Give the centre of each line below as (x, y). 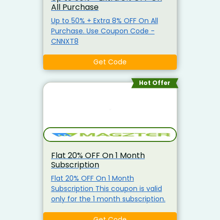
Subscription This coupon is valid (73, 188)
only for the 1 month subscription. (108, 199)
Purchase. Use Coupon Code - (69, 31)
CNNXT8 (65, 41)
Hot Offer (155, 83)
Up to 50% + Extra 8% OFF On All (104, 21)
